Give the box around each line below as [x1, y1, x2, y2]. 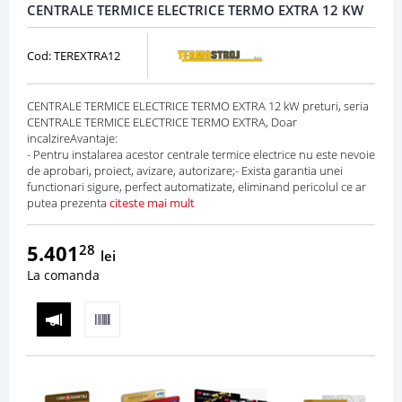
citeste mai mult [109, 195, 195, 212]
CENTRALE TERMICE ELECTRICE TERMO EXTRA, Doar [27, 114, 297, 131]
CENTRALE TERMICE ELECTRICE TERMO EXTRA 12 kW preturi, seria [27, 98, 369, 115]
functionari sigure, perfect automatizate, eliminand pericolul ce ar [27, 179, 366, 196]
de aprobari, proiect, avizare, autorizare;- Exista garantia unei [27, 162, 343, 179]
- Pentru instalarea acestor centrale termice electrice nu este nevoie [27, 146, 375, 163]
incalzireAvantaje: [27, 130, 123, 147]
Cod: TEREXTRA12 [27, 48, 120, 65]
